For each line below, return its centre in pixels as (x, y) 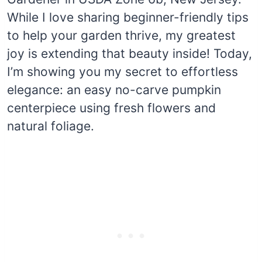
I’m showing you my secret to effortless (123, 71)
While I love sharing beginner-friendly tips (128, 17)
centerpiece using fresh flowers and (111, 108)
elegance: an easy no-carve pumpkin (114, 89)
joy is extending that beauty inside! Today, (130, 53)
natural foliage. (51, 126)
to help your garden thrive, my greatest (121, 35)
